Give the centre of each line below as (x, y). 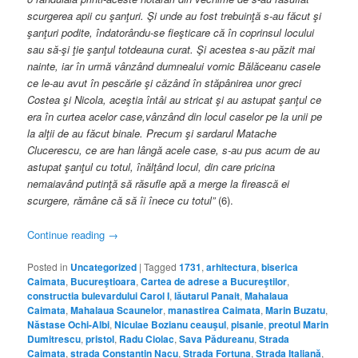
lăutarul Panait (207, 295)
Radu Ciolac (147, 338)
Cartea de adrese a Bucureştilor (214, 281)
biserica (280, 267)
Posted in (48, 266)
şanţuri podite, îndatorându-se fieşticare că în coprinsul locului (171, 33)
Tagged (161, 266)
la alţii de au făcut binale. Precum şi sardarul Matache (152, 133)
